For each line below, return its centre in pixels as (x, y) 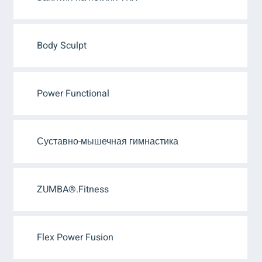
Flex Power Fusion (75, 237)
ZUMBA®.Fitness (73, 189)
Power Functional (73, 94)
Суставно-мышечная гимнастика (108, 142)
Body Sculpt (62, 46)
